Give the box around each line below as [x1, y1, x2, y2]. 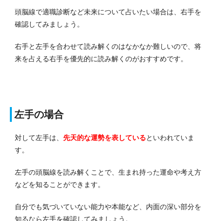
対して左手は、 [15, 133, 63, 142]
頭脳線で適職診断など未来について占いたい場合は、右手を [15, 7, 201, 16]
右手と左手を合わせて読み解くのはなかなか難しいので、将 [15, 42, 201, 50]
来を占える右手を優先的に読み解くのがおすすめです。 [15, 54, 187, 63]
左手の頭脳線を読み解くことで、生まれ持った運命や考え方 [15, 168, 201, 176]
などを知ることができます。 [15, 180, 105, 188]
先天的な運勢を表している [63, 133, 146, 142]
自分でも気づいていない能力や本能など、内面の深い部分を [15, 202, 201, 211]
